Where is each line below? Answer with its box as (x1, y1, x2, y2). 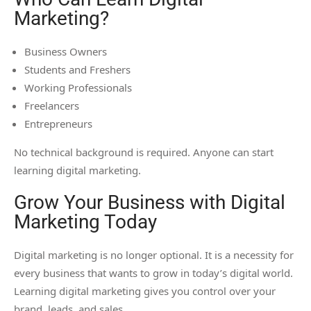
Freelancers (24, 99, 79, 113)
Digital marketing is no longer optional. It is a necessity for (14, 248, 294, 262)
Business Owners (24, 44, 107, 59)
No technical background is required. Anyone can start (14, 145, 274, 160)
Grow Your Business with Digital (14, 191, 285, 215)
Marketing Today (14, 210, 157, 234)
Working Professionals (24, 81, 132, 95)
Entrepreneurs (24, 117, 92, 131)
